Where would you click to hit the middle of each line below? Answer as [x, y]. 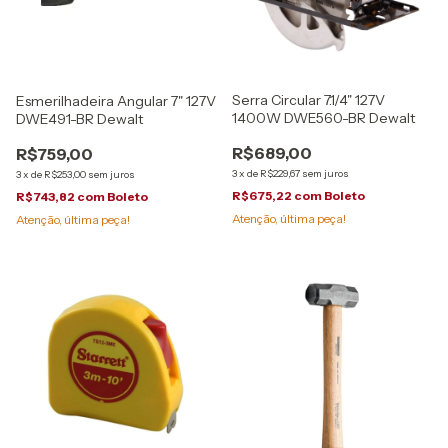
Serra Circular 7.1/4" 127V [308, 99]
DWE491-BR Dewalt [80, 119]
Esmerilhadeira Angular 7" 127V [116, 101]
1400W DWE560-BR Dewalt [324, 117]
